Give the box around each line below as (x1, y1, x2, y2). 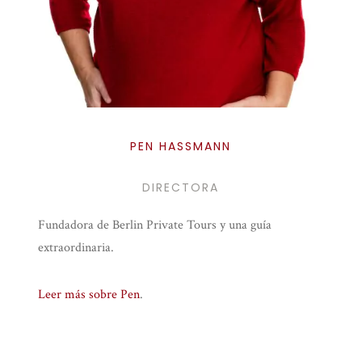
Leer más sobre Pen (38, 285, 141, 303)
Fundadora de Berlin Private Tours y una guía (38, 216, 272, 234)
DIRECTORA (142, 179, 220, 196)
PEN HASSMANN (130, 137, 232, 154)
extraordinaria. (38, 238, 115, 256)
